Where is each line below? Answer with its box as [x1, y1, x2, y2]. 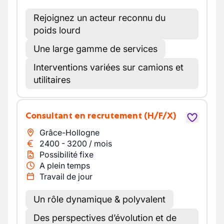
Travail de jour [39, 171, 92, 181]
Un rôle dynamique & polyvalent [33, 194, 165, 204]
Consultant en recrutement [31, 110, 142, 121]
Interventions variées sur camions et [33, 62, 183, 72]
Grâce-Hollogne [39, 127, 99, 137]
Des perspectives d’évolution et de [33, 212, 176, 223]
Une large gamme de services [33, 43, 157, 54]
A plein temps [39, 160, 90, 170]
